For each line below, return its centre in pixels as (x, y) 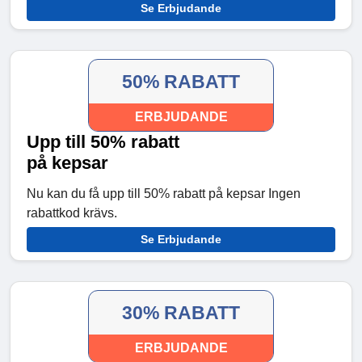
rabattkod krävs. (72, 213)
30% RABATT (181, 313)
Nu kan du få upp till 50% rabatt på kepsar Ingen (164, 194)
